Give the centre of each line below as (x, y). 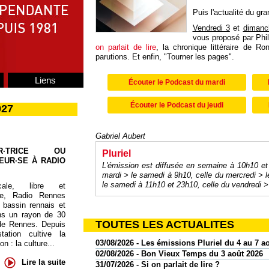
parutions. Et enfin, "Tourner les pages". (165, 57)
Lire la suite (43, 262)
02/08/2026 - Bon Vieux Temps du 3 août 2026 (179, 254)
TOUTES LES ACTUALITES (165, 225)
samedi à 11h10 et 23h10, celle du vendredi (186, 185)
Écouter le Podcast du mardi (177, 82)
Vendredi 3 (211, 28)
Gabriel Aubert (120, 136)
